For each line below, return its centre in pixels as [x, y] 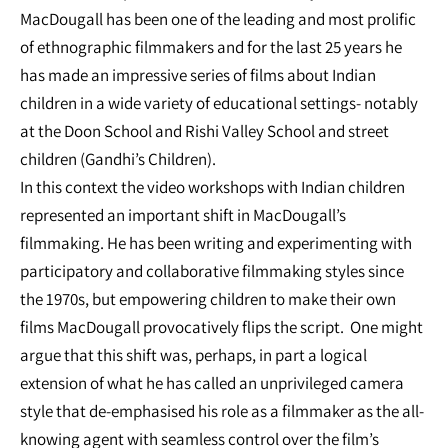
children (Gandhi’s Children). [122, 159]
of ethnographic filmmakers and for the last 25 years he [211, 47]
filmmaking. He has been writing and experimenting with [216, 243]
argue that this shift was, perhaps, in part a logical [193, 355]
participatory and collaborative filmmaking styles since [212, 271]
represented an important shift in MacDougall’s [183, 215]
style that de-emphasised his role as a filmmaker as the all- [222, 411]
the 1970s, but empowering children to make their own [208, 299]
